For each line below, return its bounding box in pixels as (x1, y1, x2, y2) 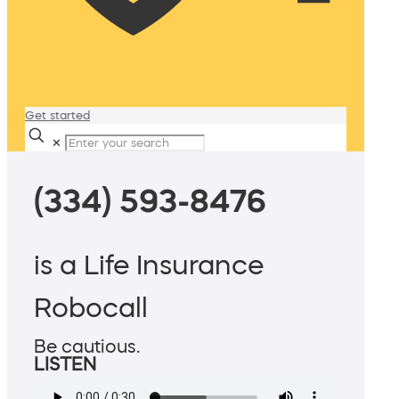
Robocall (34, 294, 148, 322)
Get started (25, 110, 90, 121)
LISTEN (34, 355, 96, 374)
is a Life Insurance (34, 251, 264, 279)
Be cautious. (34, 338, 140, 356)
